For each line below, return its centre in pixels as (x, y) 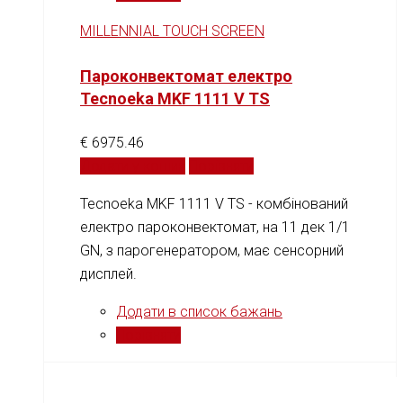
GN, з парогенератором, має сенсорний (212, 250)
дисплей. (108, 273)
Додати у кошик (133, 166)
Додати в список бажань (199, 311)
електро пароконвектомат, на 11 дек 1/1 (215, 227)
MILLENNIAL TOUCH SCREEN (172, 31)
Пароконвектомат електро (186, 76)
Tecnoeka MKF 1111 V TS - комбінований (214, 203)
